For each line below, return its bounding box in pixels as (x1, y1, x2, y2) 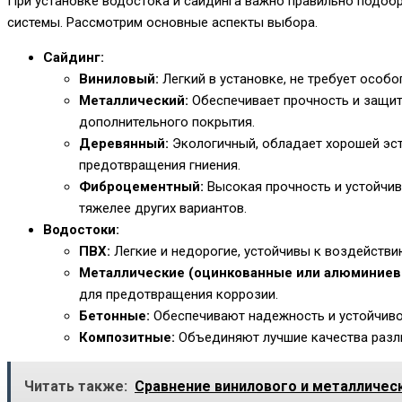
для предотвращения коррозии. (79, 286, 278, 303)
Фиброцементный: (79, 179, 204, 196)
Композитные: (79, 329, 175, 346)
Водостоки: (43, 222, 119, 239)
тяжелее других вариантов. (79, 200, 247, 217)
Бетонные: (79, 308, 150, 325)
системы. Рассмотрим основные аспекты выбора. (7, 14, 318, 31)
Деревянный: (79, 135, 169, 153)
